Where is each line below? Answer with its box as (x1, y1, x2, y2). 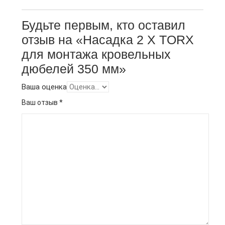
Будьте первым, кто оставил (22, 18, 185, 32)
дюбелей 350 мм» (22, 62, 126, 76)
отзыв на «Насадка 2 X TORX (22, 33, 194, 47)
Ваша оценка (22, 82, 67, 91)
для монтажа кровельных (22, 47, 171, 61)
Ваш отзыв (22, 98, 59, 106)
